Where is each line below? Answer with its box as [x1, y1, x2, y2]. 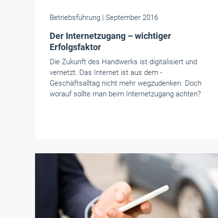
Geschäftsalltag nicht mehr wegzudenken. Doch [50, 79, 201, 88]
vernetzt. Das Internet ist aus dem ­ [50, 68, 162, 77]
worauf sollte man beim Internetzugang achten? [50, 90, 201, 98]
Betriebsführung [50, 13, 102, 22]
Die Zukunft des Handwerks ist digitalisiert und [50, 57, 197, 66]
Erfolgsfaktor [50, 42, 101, 52]
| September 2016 [102, 13, 158, 22]
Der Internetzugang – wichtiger [50, 31, 171, 41]
